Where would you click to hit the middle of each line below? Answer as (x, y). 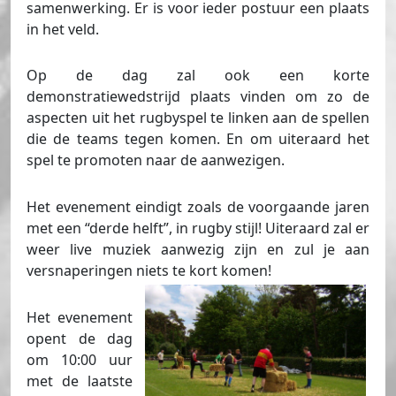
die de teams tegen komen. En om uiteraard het (198, 139)
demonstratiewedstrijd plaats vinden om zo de (198, 97)
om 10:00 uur (80, 360)
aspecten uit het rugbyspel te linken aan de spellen (198, 118)
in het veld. (63, 29)
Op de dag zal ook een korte (198, 76)
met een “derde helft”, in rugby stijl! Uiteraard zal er (198, 228)
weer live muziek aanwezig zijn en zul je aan (198, 250)
